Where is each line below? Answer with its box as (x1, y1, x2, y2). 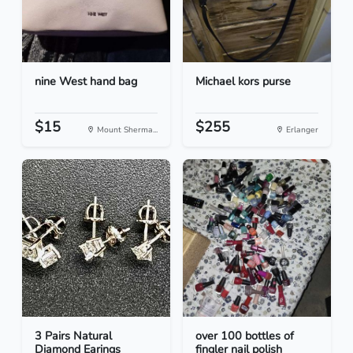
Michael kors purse (195, 73, 291, 90)
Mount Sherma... (95, 124, 158, 136)
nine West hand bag (35, 73, 137, 90)
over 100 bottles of (195, 328, 294, 344)
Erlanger (284, 124, 318, 136)
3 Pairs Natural (35, 328, 112, 344)
